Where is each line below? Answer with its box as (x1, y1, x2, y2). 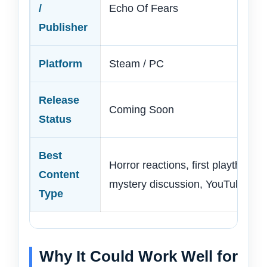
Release (39, 94, 79, 107)
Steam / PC (109, 58, 164, 70)
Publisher (39, 21, 88, 34)
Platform (39, 58, 82, 70)
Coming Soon (109, 104, 174, 116)
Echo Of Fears (109, 2, 178, 15)
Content (39, 169, 79, 181)
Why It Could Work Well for (39, 247, 238, 266)
